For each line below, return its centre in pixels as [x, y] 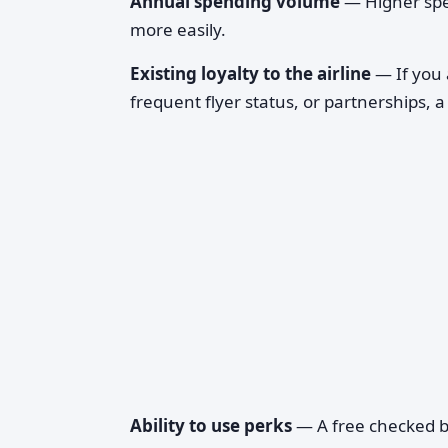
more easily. [178, 29]
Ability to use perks [211, 425]
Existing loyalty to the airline [250, 73]
